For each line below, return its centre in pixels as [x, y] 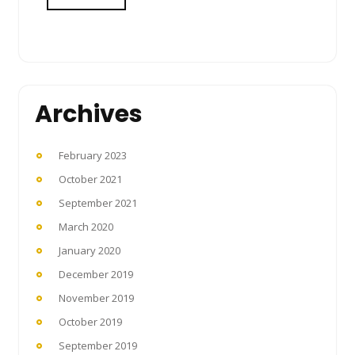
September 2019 [98, 345]
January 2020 [90, 250]
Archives [89, 114]
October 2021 [90, 179]
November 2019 [96, 298]
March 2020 [86, 226]
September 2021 [98, 202]
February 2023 [93, 155]
